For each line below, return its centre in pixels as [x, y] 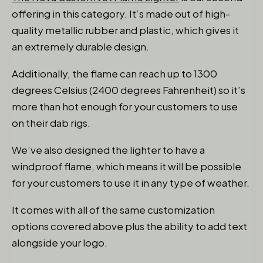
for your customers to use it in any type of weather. [131, 183]
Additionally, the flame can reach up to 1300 [114, 73]
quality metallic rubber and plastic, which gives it [125, 30]
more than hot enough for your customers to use [125, 106]
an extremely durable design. [80, 46]
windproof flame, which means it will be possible [127, 166]
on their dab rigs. [51, 123]
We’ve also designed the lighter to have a [108, 150]
